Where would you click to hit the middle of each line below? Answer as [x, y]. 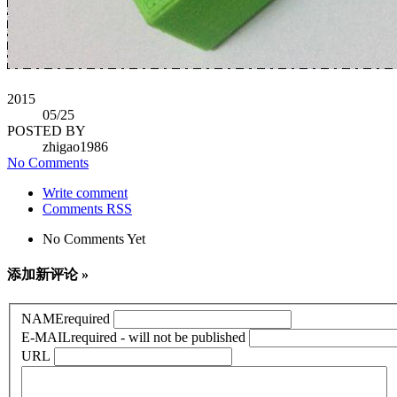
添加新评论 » [48, 274]
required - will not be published [158, 337]
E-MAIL [46, 337]
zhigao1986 [75, 146]
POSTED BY [47, 130]
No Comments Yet [94, 238]
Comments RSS [87, 208]
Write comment [85, 192]
